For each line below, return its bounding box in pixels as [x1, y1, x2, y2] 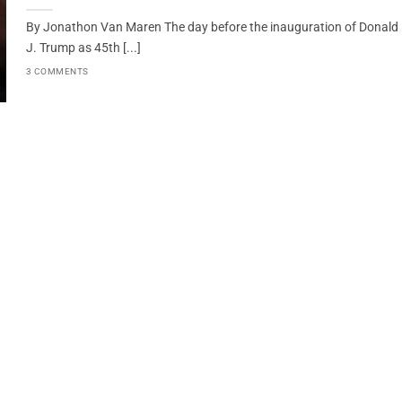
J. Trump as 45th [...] [25, 40, 141, 57]
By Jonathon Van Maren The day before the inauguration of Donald [25, 20, 398, 36]
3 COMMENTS [25, 66, 89, 76]
